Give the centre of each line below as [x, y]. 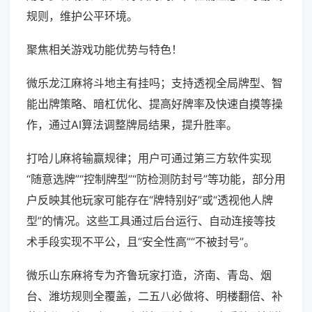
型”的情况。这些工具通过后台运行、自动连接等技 [151, 221]
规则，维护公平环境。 [82, 16]
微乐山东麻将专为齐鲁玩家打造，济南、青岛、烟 [149, 275]
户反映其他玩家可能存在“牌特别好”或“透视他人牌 [150, 200]
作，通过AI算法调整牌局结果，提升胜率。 [132, 125]
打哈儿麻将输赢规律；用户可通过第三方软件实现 [149, 158]
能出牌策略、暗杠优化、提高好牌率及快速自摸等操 [155, 104]
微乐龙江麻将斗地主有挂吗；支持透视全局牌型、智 [155, 83]
